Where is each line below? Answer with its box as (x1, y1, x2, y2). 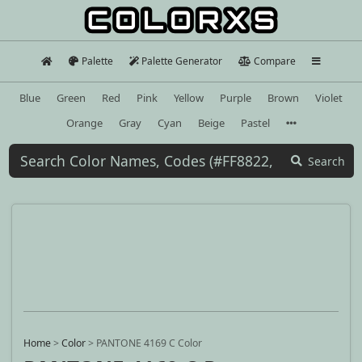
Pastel (240, 115, 270, 130)
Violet (315, 90, 343, 105)
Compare (253, 54, 296, 68)
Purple (220, 90, 251, 105)
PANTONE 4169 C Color (96, 336, 202, 351)
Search (308, 153, 345, 169)
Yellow (174, 90, 204, 105)
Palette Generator (141, 54, 223, 68)
